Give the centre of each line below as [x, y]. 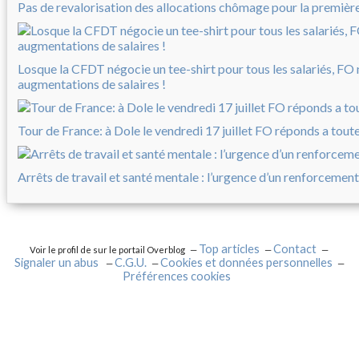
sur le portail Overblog [139, 250]
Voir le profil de [62, 250]
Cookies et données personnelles [246, 263]
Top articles [230, 249]
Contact [295, 249]
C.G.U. [131, 263]
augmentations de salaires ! [92, 84]
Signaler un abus [58, 263]
